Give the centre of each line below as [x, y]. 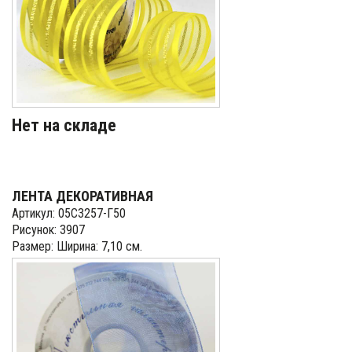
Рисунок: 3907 [48, 230]
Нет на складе [64, 125]
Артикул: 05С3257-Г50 [69, 213]
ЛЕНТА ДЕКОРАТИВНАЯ [82, 196]
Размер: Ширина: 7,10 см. [77, 246]
